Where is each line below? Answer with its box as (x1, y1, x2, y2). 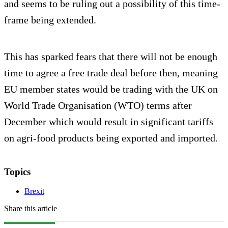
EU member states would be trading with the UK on (4, 83, 218, 95)
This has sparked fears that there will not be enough (4, 50, 217, 62)
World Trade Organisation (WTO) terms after (4, 99, 192, 111)
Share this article (4, 204, 57, 213)
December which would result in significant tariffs (4, 116, 213, 127)
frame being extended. (4, 14, 96, 25)
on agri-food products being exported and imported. (4, 132, 218, 144)
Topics (4, 166, 31, 177)
